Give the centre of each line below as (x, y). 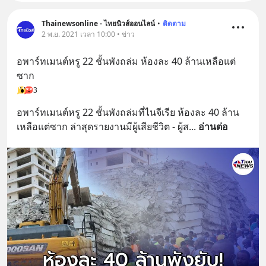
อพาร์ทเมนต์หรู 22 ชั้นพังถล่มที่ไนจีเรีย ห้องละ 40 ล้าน (128, 113)
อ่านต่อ (213, 127)
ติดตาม (174, 24)
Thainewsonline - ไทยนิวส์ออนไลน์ (98, 24)
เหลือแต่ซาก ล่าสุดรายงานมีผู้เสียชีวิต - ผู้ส (103, 127)
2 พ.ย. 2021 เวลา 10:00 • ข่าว (88, 34)
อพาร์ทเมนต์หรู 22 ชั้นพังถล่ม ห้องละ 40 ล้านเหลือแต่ (126, 61)
